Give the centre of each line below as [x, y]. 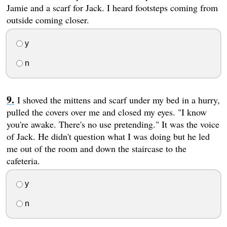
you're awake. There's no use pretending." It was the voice [113, 124]
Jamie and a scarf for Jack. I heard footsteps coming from [112, 8]
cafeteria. [23, 160]
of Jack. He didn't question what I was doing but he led [108, 136]
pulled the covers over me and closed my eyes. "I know [106, 112]
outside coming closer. [48, 20]
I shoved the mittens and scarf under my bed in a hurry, [118, 100]
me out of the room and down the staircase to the [96, 148]
